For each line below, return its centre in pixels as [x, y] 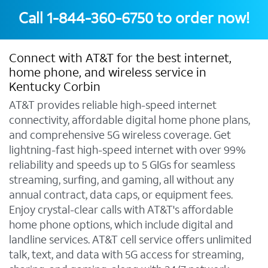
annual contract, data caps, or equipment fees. [121, 195]
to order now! [203, 19]
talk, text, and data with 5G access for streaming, [126, 255]
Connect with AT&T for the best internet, [120, 59]
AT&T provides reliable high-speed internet [113, 105]
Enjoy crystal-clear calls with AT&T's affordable [121, 210]
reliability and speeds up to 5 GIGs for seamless [122, 165]
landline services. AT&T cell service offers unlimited [130, 240]
